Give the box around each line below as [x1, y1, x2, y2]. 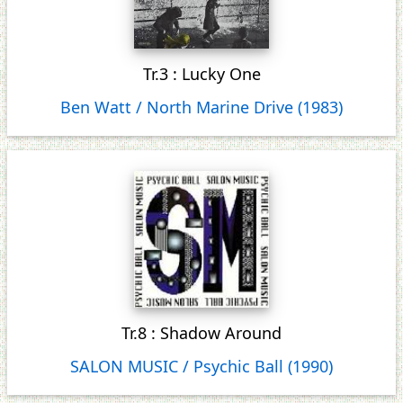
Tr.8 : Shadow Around [121, 322, 282, 345]
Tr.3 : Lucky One [142, 63, 261, 85]
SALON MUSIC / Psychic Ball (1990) [70, 355, 333, 378]
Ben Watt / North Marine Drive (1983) [60, 96, 343, 119]
